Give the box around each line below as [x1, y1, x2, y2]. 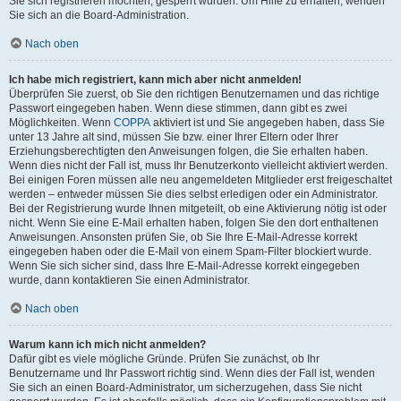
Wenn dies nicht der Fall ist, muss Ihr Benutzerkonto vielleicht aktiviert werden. [9, 159, 388, 172]
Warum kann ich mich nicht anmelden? [9, 338, 206, 351]
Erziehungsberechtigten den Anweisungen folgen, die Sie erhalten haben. [9, 145, 368, 158]
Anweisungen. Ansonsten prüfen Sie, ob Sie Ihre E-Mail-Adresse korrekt [9, 231, 357, 243]
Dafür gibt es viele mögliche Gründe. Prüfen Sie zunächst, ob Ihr [9, 353, 320, 365]
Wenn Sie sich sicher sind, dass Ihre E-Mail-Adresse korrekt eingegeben [9, 260, 360, 272]
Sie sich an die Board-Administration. [9, 9, 189, 21]
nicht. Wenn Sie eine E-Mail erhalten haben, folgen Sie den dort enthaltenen [9, 217, 379, 229]
